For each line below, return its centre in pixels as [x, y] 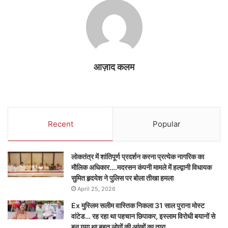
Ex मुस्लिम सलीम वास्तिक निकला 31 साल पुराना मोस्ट [138, 206]
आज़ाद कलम [114, 67]
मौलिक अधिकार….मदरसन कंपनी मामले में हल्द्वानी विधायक [141, 167]
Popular [166, 124]
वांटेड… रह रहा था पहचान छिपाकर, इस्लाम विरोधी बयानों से [143, 216]
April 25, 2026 [96, 189]
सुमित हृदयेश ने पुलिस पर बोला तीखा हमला [122, 178]
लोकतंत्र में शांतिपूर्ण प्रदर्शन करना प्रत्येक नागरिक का [138, 157]
